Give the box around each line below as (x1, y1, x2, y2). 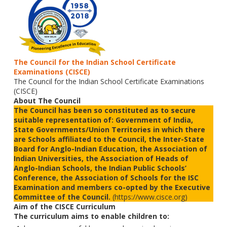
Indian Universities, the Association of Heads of (14, 153, 189, 163)
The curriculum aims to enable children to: (14, 211, 170, 221)
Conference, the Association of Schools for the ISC (14, 172, 199, 182)
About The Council (14, 95, 81, 105)
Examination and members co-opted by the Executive (14, 182, 211, 192)
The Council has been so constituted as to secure (14, 105, 196, 115)
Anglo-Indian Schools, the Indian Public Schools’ (14, 163, 187, 173)
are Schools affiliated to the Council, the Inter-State (14, 134, 205, 144)
